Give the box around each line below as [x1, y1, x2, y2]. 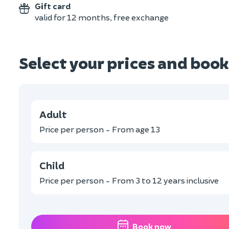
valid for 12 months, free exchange [35, 12, 169, 22]
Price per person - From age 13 [39, 124, 160, 134]
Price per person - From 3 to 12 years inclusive [39, 175, 219, 185]
